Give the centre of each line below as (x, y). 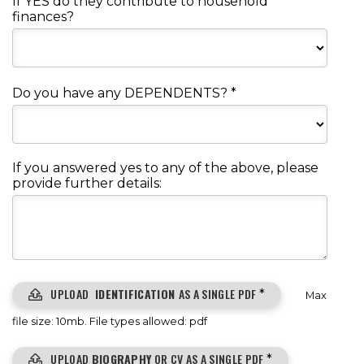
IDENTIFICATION (135, 294)
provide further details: (87, 184)
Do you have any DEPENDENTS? (121, 93)
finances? (43, 17)
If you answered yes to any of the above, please (165, 168)
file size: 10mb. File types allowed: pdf (110, 322)
